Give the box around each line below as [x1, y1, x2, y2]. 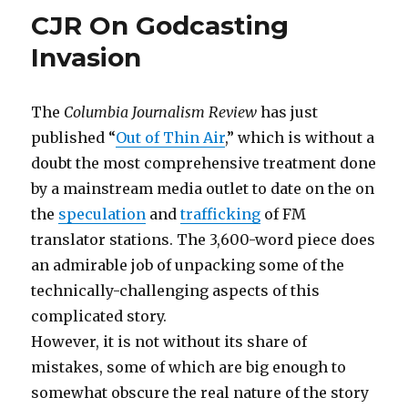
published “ [31, 128, 117, 147]
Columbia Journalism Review [64, 103, 258, 121]
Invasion [31, 42, 142, 73]
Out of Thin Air [116, 128, 226, 147]
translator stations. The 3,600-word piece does [31, 230, 376, 249]
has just [257, 103, 319, 121]
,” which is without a [225, 128, 375, 147]
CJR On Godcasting [31, 10, 290, 41]
